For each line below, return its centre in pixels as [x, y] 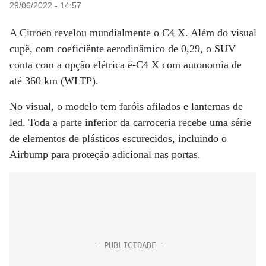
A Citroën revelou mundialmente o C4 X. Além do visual [133, 33]
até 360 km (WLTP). [54, 81]
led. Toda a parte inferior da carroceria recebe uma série [130, 122]
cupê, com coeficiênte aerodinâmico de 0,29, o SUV [123, 49]
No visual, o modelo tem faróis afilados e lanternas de [126, 106]
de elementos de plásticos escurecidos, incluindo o [118, 138]
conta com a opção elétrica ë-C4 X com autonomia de [126, 65]
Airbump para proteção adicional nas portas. [105, 154]
